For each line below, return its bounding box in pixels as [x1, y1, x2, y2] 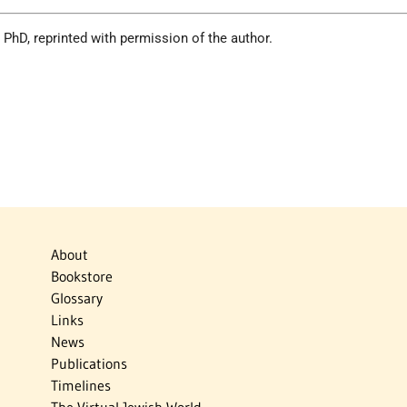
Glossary [50, 288, 103, 307]
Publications [50, 353, 127, 372]
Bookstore [50, 266, 113, 285]
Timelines [50, 375, 111, 394]
